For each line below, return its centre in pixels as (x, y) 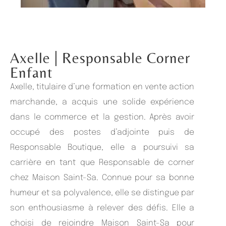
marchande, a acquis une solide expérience (102, 102)
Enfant (32, 72)
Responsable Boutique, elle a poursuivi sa (102, 147)
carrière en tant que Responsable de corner (102, 162)
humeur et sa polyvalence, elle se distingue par (102, 193)
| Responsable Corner (122, 58)
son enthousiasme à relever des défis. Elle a (102, 208)
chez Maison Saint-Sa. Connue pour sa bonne (102, 178)
